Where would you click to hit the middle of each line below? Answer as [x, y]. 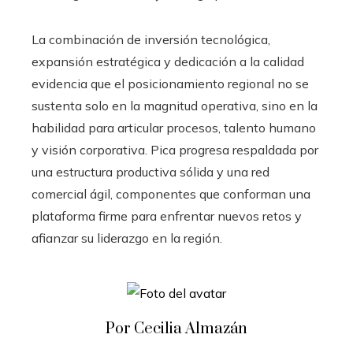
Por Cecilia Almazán [176, 329]
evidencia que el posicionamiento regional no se [170, 83]
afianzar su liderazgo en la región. [127, 238]
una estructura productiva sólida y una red [150, 171]
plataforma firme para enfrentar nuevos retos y [167, 216]
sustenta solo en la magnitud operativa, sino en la [175, 105]
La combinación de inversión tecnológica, [151, 39]
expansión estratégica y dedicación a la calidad [168, 61]
